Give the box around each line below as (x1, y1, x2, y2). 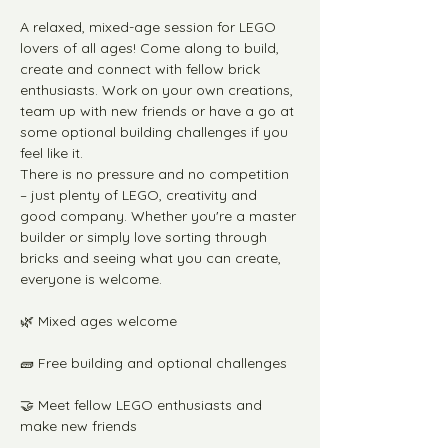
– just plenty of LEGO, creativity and (20, 186, 261, 204)
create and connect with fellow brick (20, 60, 264, 78)
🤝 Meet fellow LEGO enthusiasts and (20, 396, 266, 414)
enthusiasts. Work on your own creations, (20, 81, 297, 99)
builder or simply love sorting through (20, 228, 271, 246)
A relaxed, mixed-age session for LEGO (20, 18, 280, 36)
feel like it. (20, 144, 83, 162)
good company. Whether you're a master (20, 207, 300, 225)
